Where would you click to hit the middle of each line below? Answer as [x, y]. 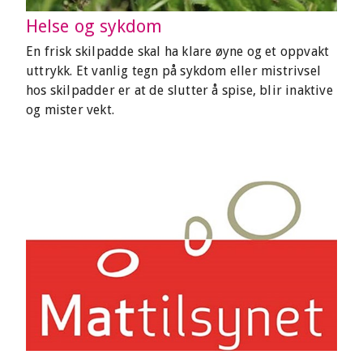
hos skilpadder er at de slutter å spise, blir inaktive [179, 90]
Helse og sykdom [94, 26]
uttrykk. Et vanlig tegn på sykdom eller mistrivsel [174, 71]
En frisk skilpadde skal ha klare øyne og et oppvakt [178, 51]
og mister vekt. [70, 110]
